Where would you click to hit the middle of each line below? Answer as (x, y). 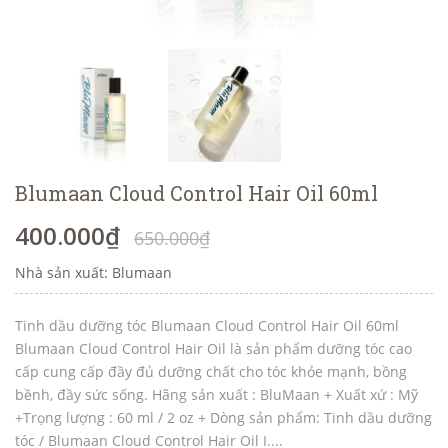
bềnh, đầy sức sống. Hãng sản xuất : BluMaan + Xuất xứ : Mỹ (216, 394)
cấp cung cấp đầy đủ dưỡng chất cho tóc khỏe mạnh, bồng (211, 371)
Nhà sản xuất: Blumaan (93, 272)
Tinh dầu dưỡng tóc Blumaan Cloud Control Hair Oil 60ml (207, 325)
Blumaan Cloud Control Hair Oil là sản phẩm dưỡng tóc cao (213, 348)
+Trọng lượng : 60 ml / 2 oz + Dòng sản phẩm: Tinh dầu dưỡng (223, 417)
